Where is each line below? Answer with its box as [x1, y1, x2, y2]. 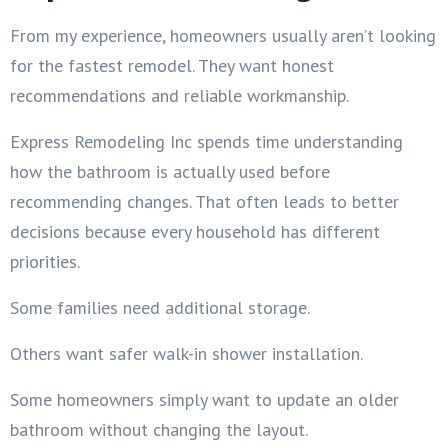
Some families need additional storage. [10, 295, 310, 319]
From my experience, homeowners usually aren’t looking [10, 23, 436, 47]
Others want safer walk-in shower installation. [10, 341, 363, 365]
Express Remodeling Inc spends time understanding [10, 129, 403, 153]
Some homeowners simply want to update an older [10, 387, 399, 411]
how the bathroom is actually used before [10, 159, 330, 183]
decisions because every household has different [10, 219, 380, 243]
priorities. [10, 249, 80, 273]
